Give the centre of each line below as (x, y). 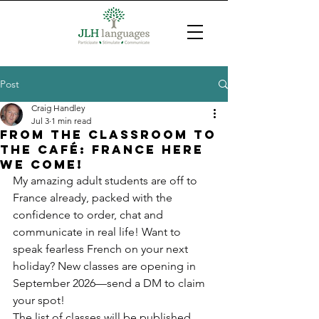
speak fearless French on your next (102, 249)
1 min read (71, 121)
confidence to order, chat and (89, 215)
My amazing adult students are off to (106, 181)
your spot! (39, 300)
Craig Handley (58, 108)
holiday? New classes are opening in (106, 266)
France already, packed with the (94, 198)
